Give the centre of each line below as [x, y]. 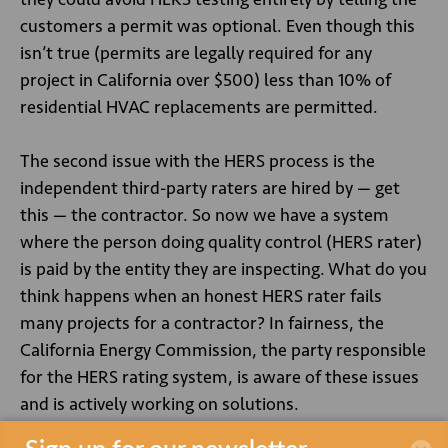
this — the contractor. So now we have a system [204, 215]
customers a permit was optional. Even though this [217, 26]
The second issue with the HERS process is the [197, 161]
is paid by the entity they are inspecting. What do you [223, 269]
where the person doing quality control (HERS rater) [221, 242]
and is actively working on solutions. [159, 404]
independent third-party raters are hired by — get [210, 188]
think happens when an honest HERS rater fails [201, 296]
